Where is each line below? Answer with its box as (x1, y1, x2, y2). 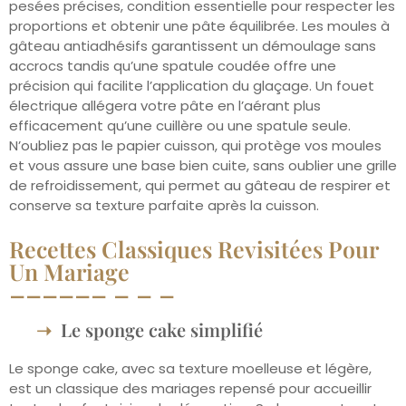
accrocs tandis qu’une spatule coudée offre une (9, 55, 336, 75)
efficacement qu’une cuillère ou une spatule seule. (9, 115, 351, 135)
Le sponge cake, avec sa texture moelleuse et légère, (9, 359, 372, 379)
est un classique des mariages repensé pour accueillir (9, 379, 372, 399)
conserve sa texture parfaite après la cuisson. (9, 195, 319, 215)
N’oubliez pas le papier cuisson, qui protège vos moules (9, 135, 382, 155)
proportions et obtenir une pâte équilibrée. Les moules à (9, 15, 390, 35)
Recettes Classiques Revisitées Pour (9, 234, 378, 265)
